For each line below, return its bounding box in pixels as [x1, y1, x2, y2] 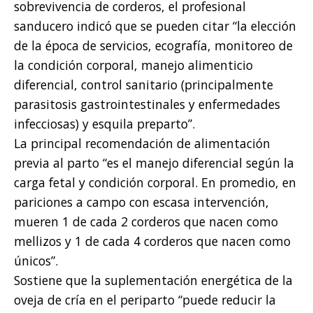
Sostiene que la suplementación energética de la [14, 272, 293, 289]
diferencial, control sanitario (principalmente [14, 76, 273, 94]
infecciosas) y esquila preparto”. [14, 115, 195, 133]
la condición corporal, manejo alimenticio [14, 57, 253, 74]
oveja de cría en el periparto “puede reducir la [14, 291, 276, 309]
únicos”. [14, 252, 58, 270]
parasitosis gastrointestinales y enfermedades [14, 96, 280, 113]
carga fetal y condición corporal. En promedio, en [14, 174, 296, 191]
